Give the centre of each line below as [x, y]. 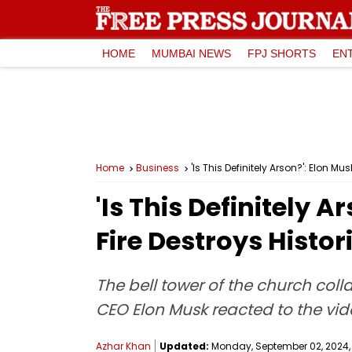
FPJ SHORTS [282, 53]
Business [158, 168]
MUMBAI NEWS [191, 53]
